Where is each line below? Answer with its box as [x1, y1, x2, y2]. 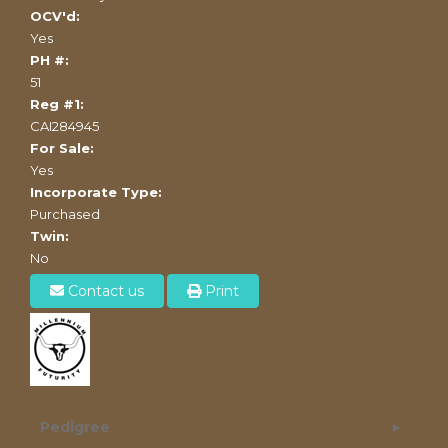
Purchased [30, 205, 100, 222]
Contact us [64, 281, 144, 300]
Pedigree [40, 417, 110, 436]
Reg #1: [30, 95, 84, 112]
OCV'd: [30, 7, 80, 24]
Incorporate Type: [30, 183, 162, 200]
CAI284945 [30, 117, 99, 134]
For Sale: [30, 139, 94, 156]
